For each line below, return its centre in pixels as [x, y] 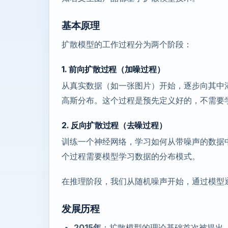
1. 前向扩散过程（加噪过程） [113, 69]
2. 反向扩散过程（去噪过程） [114, 125]
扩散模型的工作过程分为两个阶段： [127, 45]
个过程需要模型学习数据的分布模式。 [131, 156]
